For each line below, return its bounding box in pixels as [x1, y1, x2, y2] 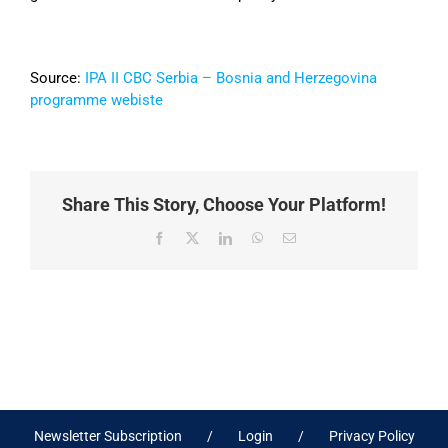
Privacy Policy [328, 427, 415, 444]
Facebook [164, 231, 218, 245]
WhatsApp [261, 231, 319, 245]
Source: [30, 69, 85, 88]
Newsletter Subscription [33, 427, 182, 444]
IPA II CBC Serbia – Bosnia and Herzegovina [85, 69, 377, 88]
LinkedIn [230, 231, 281, 245]
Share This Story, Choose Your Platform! [62, 194, 386, 216]
